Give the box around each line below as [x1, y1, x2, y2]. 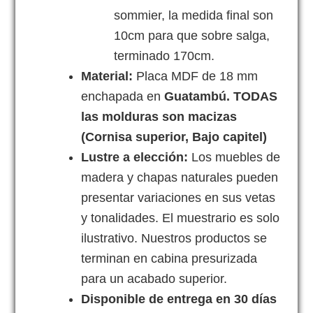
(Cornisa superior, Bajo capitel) [81, 129, 268, 144]
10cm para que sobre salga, [114, 28, 270, 43]
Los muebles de [191, 150, 281, 164]
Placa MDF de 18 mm [133, 68, 259, 83]
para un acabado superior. [81, 271, 228, 286]
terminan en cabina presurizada [81, 251, 258, 265]
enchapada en [81, 89, 161, 103]
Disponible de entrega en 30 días [81, 291, 277, 306]
